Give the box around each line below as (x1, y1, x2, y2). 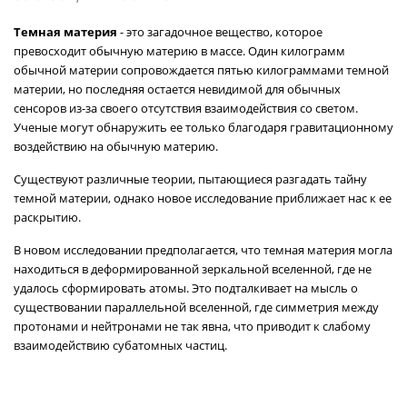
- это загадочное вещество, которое (117, 24, 323, 40)
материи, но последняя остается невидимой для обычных (14, 81, 341, 97)
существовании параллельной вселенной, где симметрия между (14, 299, 379, 315)
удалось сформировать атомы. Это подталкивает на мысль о (14, 280, 358, 296)
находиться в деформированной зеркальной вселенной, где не (14, 261, 372, 277)
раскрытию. (14, 209, 81, 225)
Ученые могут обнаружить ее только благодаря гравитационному (14, 119, 393, 135)
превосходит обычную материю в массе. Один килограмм (14, 43, 345, 59)
